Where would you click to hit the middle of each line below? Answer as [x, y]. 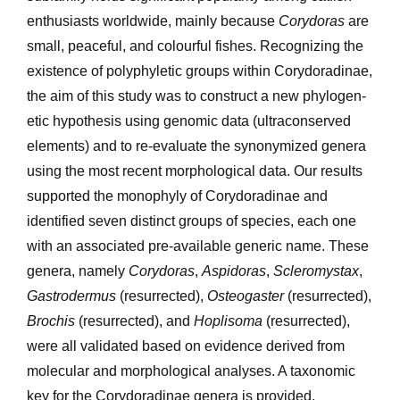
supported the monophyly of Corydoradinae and [177, 196]
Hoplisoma [228, 321]
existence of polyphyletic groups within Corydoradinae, [199, 71]
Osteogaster [245, 296]
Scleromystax [316, 271]
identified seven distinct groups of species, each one [191, 221]
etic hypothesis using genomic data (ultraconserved [188, 121]
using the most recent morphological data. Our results [194, 171]
